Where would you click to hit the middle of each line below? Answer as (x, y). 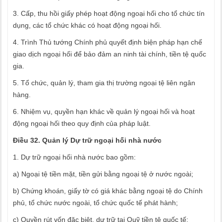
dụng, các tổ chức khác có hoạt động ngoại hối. (87, 25)
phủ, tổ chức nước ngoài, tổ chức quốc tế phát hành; (95, 203)
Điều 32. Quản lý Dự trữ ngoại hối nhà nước (87, 140)
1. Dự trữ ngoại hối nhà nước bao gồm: (74, 157)
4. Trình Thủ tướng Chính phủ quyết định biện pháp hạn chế (108, 42)
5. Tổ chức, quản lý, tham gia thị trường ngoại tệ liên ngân (104, 83)
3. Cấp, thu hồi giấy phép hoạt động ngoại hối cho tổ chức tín (109, 13)
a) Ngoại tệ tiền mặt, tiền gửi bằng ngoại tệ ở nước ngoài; (103, 174)
